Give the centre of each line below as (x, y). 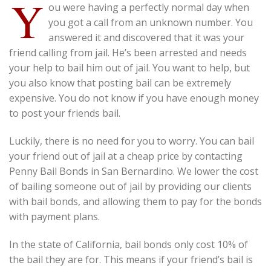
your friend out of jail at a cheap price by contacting (126, 156)
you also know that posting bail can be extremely (120, 83)
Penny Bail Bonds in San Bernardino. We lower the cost (134, 171)
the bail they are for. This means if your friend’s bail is (131, 259)
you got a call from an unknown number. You (151, 23)
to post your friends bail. (65, 113)
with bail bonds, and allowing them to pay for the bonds (135, 201)
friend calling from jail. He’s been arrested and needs (128, 53)
